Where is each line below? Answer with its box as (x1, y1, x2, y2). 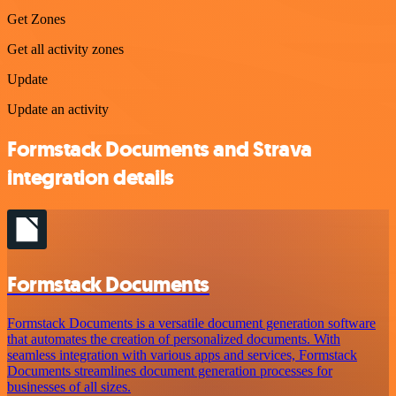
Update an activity (7, 101, 109, 117)
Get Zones (7, 11, 65, 27)
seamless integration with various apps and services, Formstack (7, 347, 357, 363)
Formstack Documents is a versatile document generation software (7, 316, 376, 331)
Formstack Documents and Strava (7, 134, 312, 164)
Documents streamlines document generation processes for (7, 363, 332, 379)
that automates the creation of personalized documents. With (7, 331, 340, 347)
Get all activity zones (7, 41, 124, 57)
